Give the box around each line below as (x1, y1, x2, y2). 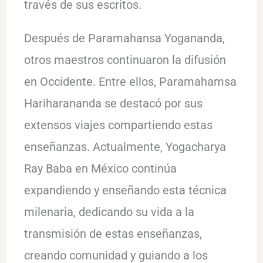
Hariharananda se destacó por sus (23, 96, 203, 110)
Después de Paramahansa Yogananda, (23, 31, 225, 45)
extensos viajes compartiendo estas (23, 117, 213, 132)
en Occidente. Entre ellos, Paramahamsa (23, 74, 237, 89)
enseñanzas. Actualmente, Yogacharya (23, 139, 226, 154)
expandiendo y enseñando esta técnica (23, 183, 227, 197)
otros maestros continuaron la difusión (23, 52, 226, 67)
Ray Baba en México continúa (23, 161, 177, 176)
